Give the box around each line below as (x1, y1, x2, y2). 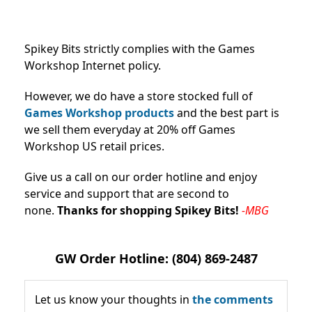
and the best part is (177, 104, 279, 120)
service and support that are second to (24, 185, 229, 201)
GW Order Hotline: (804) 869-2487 (54, 249, 258, 267)
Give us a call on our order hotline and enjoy (24, 169, 257, 185)
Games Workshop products (24, 104, 174, 120)
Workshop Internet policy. (24, 57, 161, 73)
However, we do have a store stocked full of (24, 88, 253, 104)
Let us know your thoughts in (35, 291, 192, 307)
